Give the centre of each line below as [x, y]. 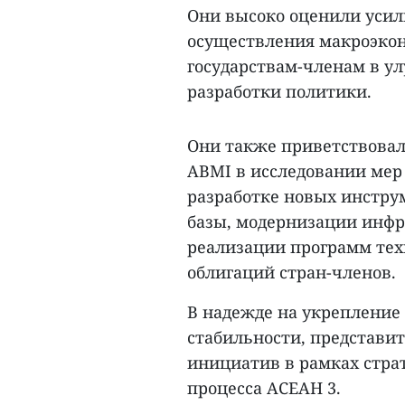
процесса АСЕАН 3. [264, 388]
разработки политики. [279, 91]
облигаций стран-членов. [292, 272]
